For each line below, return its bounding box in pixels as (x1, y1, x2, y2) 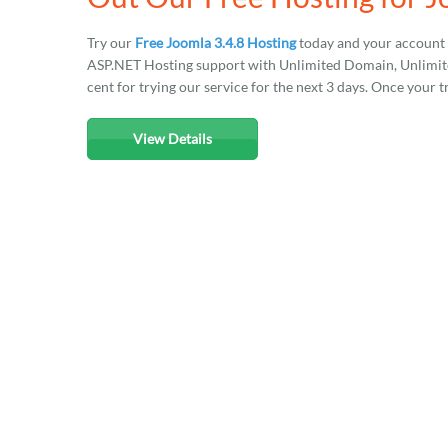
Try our (87, 34, 135, 51)
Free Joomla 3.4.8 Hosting (135, 34, 296, 51)
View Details (133, 130, 212, 147)
